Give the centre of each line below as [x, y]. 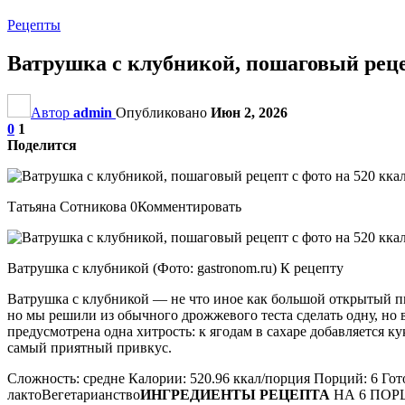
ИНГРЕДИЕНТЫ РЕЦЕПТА [235, 394]
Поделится [42, 145]
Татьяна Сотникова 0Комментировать [124, 206]
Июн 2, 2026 [249, 112]
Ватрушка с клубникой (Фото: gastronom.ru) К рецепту [175, 268]
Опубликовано [163, 112]
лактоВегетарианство [74, 394]
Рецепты [34, 25]
